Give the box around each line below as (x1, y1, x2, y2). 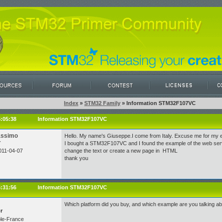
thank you (64, 155, 88, 161)
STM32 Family (84, 100, 120, 106)
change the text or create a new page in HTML (64, 148, 177, 154)
